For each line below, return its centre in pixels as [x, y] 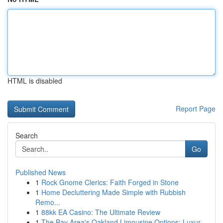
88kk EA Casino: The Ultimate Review [101, 212]
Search [27, 135]
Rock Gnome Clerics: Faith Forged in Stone [110, 182]
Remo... [48, 202]
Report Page [196, 109]
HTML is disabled [35, 81]
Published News [41, 172]
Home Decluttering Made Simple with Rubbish [113, 192]
